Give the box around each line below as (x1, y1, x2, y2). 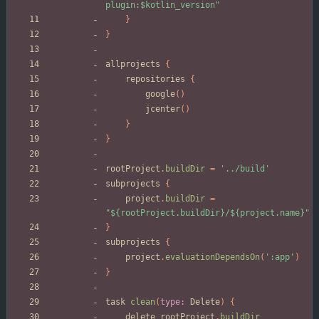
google (145, 89, 175, 100)
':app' (265, 252, 295, 263)
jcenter (145, 104, 180, 115)
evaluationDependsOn (165, 252, 260, 263)
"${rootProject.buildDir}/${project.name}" (105, 208, 310, 219)
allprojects (105, 59, 160, 70)
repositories (125, 74, 185, 85)
